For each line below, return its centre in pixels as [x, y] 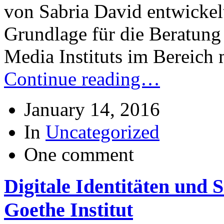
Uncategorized [102, 131]
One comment [79, 154]
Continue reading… [82, 78]
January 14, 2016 [92, 109]
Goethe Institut [68, 210]
